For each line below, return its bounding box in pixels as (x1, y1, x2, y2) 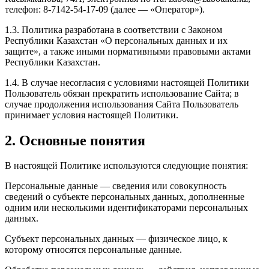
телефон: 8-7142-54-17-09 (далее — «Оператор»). (5, 4, 205, 14)
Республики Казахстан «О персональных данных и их (5, 35, 228, 46)
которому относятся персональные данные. (5, 244, 182, 255)
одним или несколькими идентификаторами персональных (5, 202, 248, 213)
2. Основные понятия (5, 132, 145, 148)
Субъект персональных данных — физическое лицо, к (5, 234, 228, 244)
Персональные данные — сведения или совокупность (5, 181, 226, 192)
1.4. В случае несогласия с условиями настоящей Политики (5, 77, 249, 88)
